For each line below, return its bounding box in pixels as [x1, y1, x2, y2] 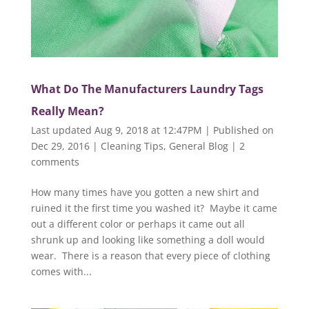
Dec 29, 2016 [30, 139, 90, 153]
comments [30, 155, 79, 169]
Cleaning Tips [100, 139, 163, 153]
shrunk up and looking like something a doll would [30, 233, 265, 247]
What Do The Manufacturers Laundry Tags [30, 81, 263, 97]
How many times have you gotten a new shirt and [30, 186, 259, 199]
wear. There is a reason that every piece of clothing [30, 249, 270, 263]
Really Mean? [30, 103, 104, 119]
